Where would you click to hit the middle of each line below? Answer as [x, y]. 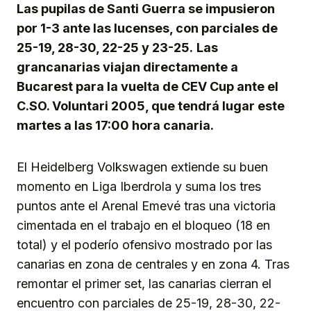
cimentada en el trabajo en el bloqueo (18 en [143, 226]
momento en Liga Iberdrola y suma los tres [139, 187]
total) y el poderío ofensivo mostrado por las [144, 245]
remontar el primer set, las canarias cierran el [144, 284]
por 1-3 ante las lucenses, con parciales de [147, 28]
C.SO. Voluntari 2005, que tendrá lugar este [151, 106]
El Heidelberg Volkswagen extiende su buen [142, 167]
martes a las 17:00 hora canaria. [115, 126]
